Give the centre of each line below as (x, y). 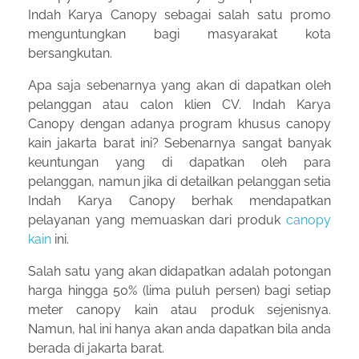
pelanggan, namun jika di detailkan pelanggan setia (179, 181)
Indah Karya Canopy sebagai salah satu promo (179, 14)
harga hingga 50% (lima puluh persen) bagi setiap (179, 290)
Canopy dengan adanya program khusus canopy (179, 123)
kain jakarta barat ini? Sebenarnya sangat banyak (179, 143)
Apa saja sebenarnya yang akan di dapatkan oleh (179, 85)
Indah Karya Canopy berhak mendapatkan (179, 200)
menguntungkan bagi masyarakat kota (179, 34)
